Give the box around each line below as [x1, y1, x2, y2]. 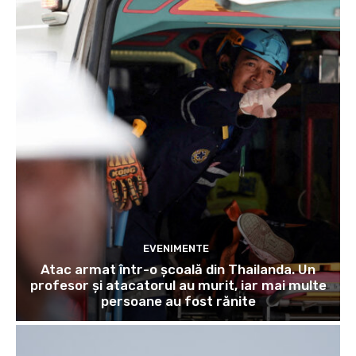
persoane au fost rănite [100, 293, 256, 310]
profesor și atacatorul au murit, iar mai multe [29, 277, 327, 294]
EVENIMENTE [143, 242, 209, 255]
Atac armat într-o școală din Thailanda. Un [41, 261, 315, 278]
